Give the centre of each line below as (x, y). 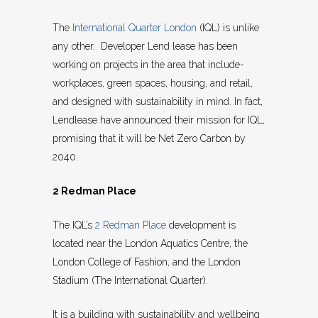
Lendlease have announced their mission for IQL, (159, 120)
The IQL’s (74, 225)
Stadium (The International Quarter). (130, 281)
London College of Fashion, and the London (147, 262)
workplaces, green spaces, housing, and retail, (153, 83)
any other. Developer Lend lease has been (145, 46)
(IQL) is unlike (228, 28)
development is (201, 225)
